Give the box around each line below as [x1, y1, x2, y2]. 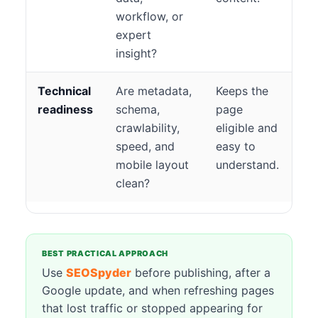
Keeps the [216, 84, 268, 99]
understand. [216, 158, 279, 172]
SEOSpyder [66, 265, 131, 280]
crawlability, [116, 121, 180, 136]
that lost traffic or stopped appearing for [42, 301, 263, 316]
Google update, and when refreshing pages [42, 283, 274, 298]
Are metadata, [116, 84, 192, 99]
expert [116, 28, 151, 43]
